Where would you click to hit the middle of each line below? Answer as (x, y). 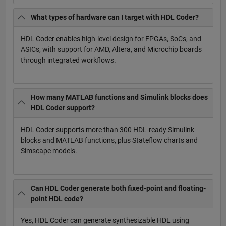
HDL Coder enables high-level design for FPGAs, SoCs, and (111, 39)
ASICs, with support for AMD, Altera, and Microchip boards (111, 50)
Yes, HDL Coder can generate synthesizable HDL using (105, 220)
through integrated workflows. (68, 60)
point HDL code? (57, 199)
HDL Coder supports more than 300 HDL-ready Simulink (107, 130)
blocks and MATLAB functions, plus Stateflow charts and (109, 140)
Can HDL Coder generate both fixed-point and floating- (118, 188)
